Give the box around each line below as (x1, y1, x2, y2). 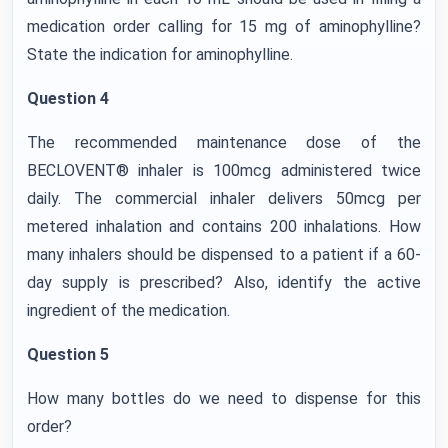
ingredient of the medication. (27, 300, 230, 320)
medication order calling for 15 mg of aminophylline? (27, 16, 421, 36)
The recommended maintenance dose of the (27, 132, 421, 152)
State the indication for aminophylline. (27, 44, 293, 64)
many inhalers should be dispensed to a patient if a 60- (27, 244, 421, 264)
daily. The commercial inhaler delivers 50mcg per (27, 188, 421, 208)
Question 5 (27, 344, 109, 364)
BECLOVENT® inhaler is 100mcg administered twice (27, 160, 421, 180)
